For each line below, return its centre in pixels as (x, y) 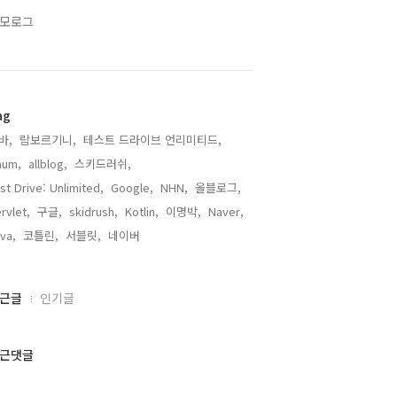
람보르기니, (48, 140)
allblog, (48, 163)
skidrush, (93, 211)
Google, (132, 187)
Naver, (226, 211)
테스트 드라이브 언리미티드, (152, 140)
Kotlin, (142, 211)
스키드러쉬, (103, 163)
